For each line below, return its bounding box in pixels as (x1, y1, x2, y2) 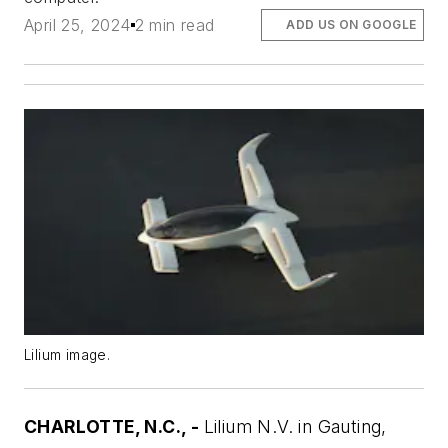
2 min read (134, 14, 215, 35)
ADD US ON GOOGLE (286, 16, 417, 32)
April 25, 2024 (24, 14, 131, 35)
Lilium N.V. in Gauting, (203, 415, 387, 437)
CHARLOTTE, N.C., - (24, 415, 204, 437)
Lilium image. (24, 346, 111, 363)
